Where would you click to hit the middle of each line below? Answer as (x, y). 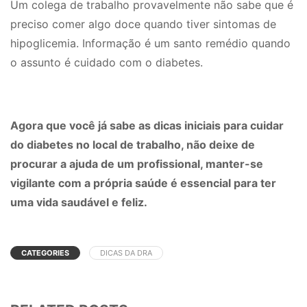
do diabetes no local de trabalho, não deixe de (133, 144)
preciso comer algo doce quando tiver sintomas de (143, 24)
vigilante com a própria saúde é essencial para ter (143, 183)
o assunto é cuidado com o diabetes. (107, 62)
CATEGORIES (45, 253)
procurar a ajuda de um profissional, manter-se (137, 163)
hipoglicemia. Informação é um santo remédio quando (150, 43)
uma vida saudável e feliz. (81, 202)
